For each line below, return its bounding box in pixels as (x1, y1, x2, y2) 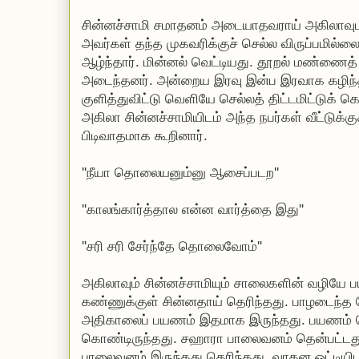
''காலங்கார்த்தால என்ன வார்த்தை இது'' (82, 202, 304, 217)
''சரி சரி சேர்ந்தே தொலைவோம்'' (82, 239, 262, 254)
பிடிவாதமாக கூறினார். (82, 128, 208, 143)
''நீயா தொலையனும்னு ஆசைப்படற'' (82, 165, 279, 180)
